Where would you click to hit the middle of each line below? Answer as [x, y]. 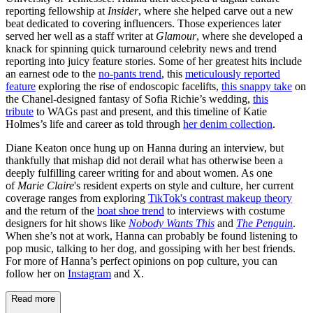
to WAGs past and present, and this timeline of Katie [150, 111]
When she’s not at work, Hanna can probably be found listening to [152, 235]
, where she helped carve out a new [216, 10]
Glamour [176, 36]
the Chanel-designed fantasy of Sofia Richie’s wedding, [129, 99]
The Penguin [264, 223]
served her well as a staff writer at [81, 36]
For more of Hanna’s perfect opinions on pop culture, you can [141, 261]
